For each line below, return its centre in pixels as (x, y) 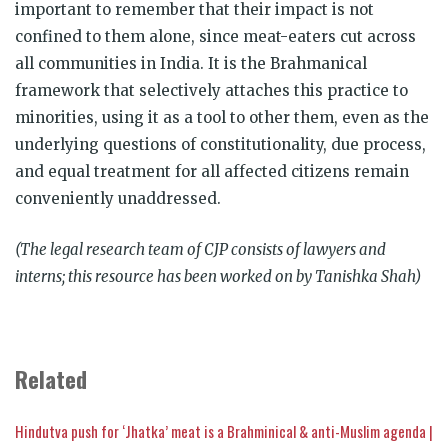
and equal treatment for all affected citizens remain (212, 171)
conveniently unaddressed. (118, 198)
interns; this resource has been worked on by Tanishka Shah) (218, 276)
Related (51, 378)
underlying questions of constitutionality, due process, (220, 144)
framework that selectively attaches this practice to (211, 90)
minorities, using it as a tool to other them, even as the (222, 117)
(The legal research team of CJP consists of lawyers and (200, 249)
